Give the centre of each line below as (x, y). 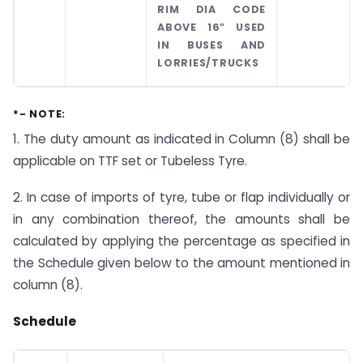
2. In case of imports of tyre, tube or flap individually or (181, 197)
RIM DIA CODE (211, 10)
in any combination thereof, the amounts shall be (181, 219)
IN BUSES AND (211, 45)
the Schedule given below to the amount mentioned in (181, 263)
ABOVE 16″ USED (211, 28)
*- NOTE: (39, 113)
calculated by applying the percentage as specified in (181, 241)
